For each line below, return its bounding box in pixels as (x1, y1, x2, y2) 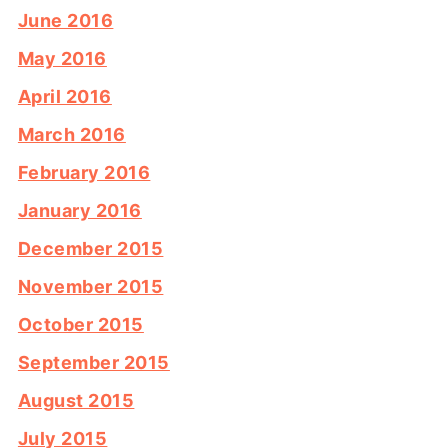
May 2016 (17, 47, 107, 69)
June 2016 (17, 9, 114, 31)
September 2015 (17, 351, 170, 373)
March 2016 (17, 123, 126, 145)
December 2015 (17, 237, 164, 259)
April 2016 (17, 85, 112, 107)
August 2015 (17, 389, 135, 411)
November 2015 (17, 275, 164, 297)
